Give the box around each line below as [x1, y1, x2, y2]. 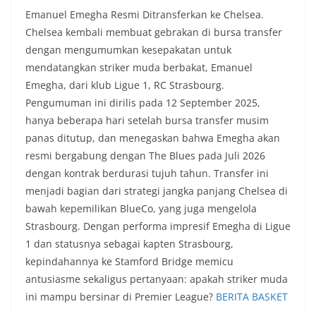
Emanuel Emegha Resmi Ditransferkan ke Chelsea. [25, 7, 264, 21]
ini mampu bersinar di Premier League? [25, 289, 216, 303]
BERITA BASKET [216, 289, 288, 303]
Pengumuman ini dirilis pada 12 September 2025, [25, 95, 260, 109]
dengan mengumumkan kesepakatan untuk [25, 42, 231, 56]
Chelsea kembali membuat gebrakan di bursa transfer [25, 25, 282, 39]
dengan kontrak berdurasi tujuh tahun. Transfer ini [25, 166, 269, 180]
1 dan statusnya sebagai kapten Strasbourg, [25, 236, 233, 250]
